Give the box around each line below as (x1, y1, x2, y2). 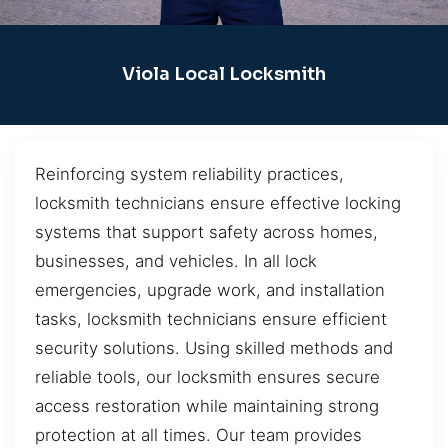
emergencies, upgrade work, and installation (35, 279, 385, 300)
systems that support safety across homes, (35, 221, 378, 242)
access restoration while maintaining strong (35, 395, 379, 416)
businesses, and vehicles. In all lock (35, 250, 317, 271)
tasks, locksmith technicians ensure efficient (35, 308, 387, 329)
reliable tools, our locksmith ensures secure (35, 366, 380, 387)
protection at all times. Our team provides (35, 424, 362, 445)
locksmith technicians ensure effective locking (35, 192, 401, 213)
